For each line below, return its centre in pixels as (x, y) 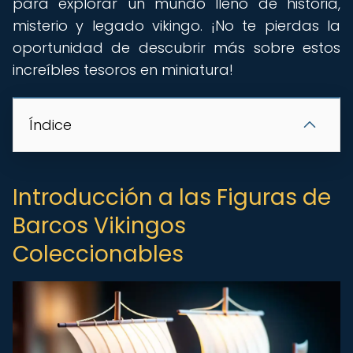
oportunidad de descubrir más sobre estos (176, 48)
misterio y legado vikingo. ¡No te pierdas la (176, 26)
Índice (50, 125)
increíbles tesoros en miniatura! (123, 70)
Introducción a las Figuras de (172, 197)
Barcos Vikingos (99, 226)
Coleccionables (98, 254)
